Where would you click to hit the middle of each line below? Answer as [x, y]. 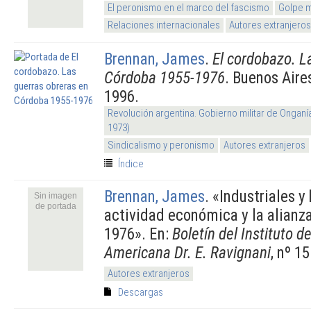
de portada [56, 206]
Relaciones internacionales [164, 25]
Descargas [141, 292]
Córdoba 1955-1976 [165, 77]
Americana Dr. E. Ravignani [187, 252]
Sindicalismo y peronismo [161, 145]
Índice [131, 163]
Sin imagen [56, 195]
